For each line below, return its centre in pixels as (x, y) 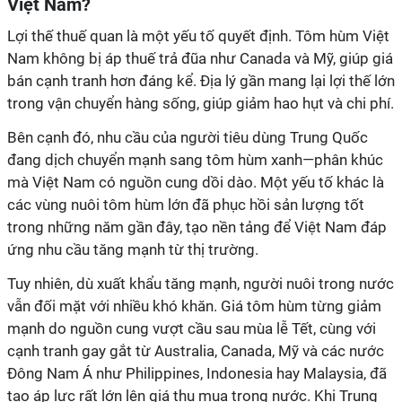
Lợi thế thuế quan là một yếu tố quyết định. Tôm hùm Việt (198, 36)
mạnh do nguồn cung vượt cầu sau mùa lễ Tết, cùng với (192, 328)
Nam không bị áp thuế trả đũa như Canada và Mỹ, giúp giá (200, 58)
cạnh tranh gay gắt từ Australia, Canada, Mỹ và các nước (196, 351)
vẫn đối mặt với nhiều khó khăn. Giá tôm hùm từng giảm (194, 306)
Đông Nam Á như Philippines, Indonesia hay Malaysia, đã (197, 373)
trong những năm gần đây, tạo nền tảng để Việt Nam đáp (197, 227)
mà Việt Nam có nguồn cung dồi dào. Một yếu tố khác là (196, 182)
